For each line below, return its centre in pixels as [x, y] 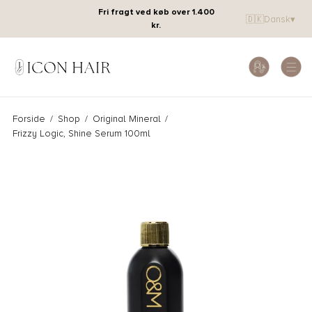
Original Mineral [126, 119]
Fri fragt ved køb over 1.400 [156, 12]
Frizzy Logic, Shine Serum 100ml [82, 134]
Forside [29, 119]
